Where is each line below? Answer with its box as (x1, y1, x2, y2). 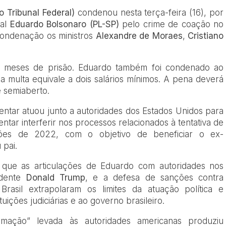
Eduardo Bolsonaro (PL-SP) (10, 19, 119, 29)
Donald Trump (26, 172, 86, 183)
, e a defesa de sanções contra (85, 172, 224, 183)
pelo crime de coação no (119, 19, 224, 29)
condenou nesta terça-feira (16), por (77, 7, 224, 18)
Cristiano (188, 30, 224, 41)
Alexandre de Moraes (93, 30, 183, 41)
